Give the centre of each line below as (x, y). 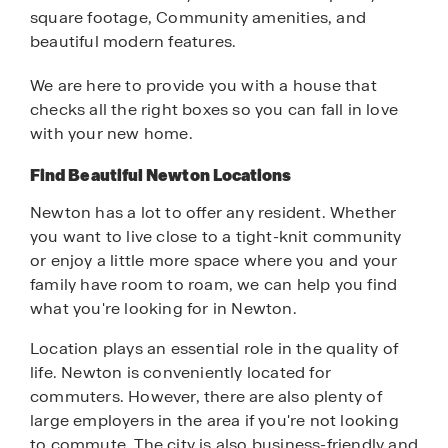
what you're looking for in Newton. (163, 309)
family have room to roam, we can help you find (214, 285)
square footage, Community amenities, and (198, 18)
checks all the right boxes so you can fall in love (214, 110)
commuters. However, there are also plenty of (206, 397)
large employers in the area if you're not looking (214, 421)
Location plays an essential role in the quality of (214, 349)
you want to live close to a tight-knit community (216, 237)
